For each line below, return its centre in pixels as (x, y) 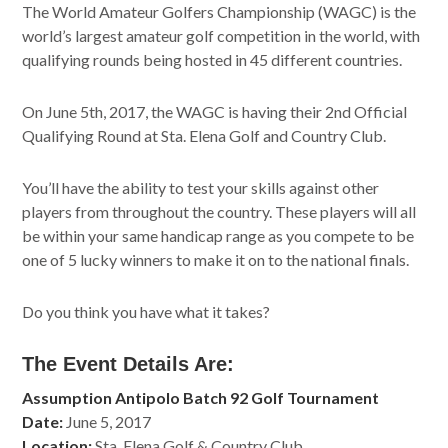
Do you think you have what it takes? (146, 312)
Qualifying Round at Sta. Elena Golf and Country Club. (204, 136)
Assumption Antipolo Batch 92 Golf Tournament (201, 398)
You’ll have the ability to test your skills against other (201, 188)
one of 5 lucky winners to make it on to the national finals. (216, 260)
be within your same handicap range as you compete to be (218, 236)
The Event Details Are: (128, 364)
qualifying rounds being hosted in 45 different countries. (212, 60)
